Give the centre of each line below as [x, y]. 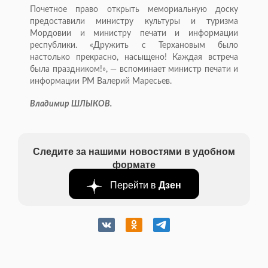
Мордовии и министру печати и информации [134, 34]
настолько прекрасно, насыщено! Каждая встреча [134, 58]
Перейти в [133, 185]
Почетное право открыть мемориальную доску [134, 10]
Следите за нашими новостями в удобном [134, 151]
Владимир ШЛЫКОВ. [71, 104]
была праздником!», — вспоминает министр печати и [134, 70]
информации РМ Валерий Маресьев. [101, 82]
